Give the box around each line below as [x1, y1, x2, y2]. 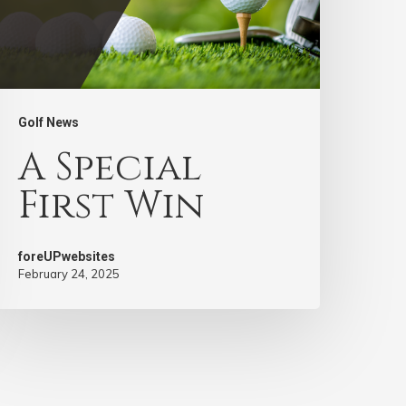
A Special [18, 142, 203, 195]
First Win [18, 180, 205, 233]
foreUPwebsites [18, 249, 116, 265]
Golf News [18, 115, 80, 130]
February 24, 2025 [18, 266, 121, 282]
